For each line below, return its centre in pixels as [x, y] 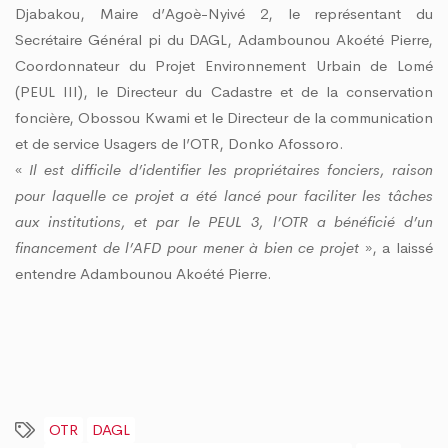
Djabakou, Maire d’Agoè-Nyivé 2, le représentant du [224, 13]
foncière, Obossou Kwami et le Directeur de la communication [224, 117]
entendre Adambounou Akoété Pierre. [143, 273]
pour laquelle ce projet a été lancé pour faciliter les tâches [224, 195]
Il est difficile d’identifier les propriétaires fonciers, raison [231, 169]
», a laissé [396, 247]
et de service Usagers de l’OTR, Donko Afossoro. [179, 143]
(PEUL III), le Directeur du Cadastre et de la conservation [224, 91]
